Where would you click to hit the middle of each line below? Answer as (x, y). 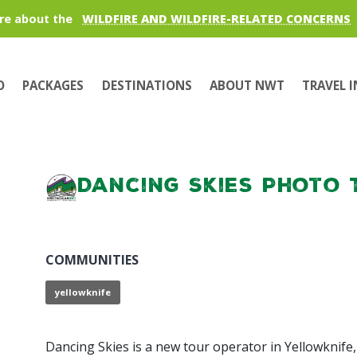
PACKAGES (53, 85)
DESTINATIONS (147, 85)
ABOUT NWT (247, 85)
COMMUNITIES (92, 260)
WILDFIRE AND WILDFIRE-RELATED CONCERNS (216, 19)
